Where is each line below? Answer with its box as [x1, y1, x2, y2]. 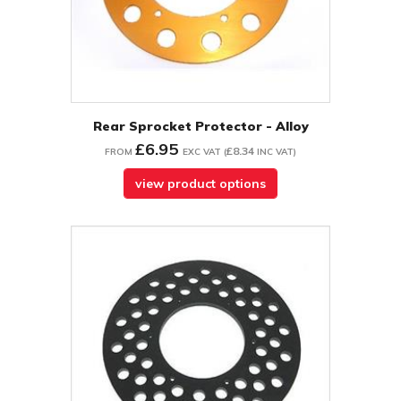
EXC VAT [183, 146, 221, 158]
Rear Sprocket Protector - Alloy [92, 118, 309, 135]
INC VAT [257, 146, 294, 158]
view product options [135, 175, 266, 192]
